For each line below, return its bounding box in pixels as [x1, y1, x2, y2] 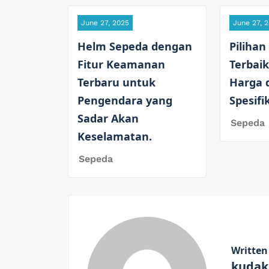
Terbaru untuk [77, 74, 156, 89]
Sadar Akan [77, 110, 139, 125]
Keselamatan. [77, 128, 152, 144]
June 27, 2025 [81, 18, 129, 27]
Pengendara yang [77, 92, 172, 107]
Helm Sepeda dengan [77, 38, 192, 53]
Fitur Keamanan [77, 56, 165, 71]
